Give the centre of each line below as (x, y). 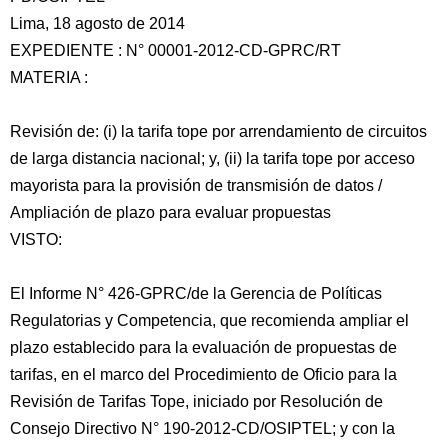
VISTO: (36, 239)
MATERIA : (49, 77)
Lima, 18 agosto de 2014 (97, 23)
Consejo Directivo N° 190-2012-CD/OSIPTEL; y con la (202, 428)
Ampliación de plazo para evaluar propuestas (170, 212)
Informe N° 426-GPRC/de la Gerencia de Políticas (203, 293)
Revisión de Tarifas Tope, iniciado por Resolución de (196, 401)
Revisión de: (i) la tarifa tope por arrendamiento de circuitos (218, 131)
